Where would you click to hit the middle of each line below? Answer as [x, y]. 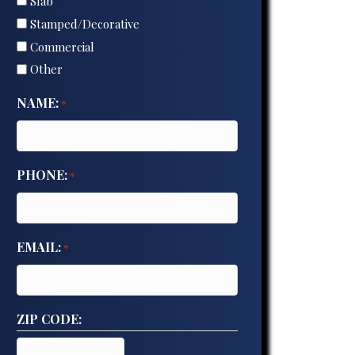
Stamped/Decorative [84, 23]
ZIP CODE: [49, 319]
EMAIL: [38, 247]
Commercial [62, 46]
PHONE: [42, 175]
